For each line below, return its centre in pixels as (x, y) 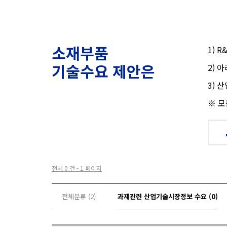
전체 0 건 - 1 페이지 (77, 168)
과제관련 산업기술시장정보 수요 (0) (168, 196)
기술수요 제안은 (103, 71)
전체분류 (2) (79, 196)
